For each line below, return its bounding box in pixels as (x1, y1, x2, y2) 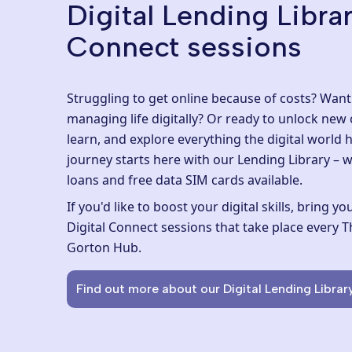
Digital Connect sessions (67, 218, 213, 236)
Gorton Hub (67, 239, 139, 256)
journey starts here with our (67, 151, 238, 168)
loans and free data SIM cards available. (67, 171, 306, 189)
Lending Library (237, 151, 331, 168)
